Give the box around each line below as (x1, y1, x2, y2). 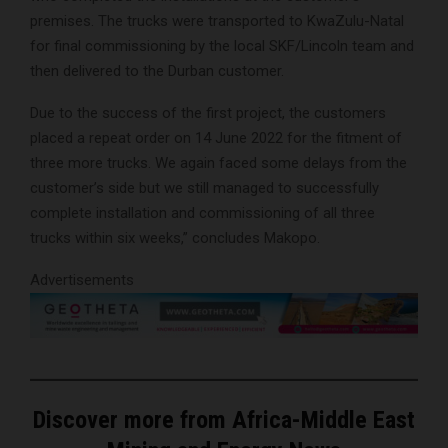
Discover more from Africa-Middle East (33, 406, 415, 435)
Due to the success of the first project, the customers (30, 103, 386, 122)
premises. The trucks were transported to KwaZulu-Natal (30, 11, 404, 30)
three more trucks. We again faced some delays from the (30, 153, 407, 172)
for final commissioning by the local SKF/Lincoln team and (30, 36, 414, 55)
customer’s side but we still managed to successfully (30, 178, 379, 197)
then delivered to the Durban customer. (30, 61, 284, 80)
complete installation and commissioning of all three (30, 203, 375, 222)
